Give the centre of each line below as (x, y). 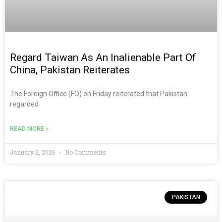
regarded (24, 104)
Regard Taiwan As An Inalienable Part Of (103, 57)
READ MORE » (29, 129)
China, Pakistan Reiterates (70, 70)
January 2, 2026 (33, 152)
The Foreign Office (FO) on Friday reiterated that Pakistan (99, 93)
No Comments (85, 152)
